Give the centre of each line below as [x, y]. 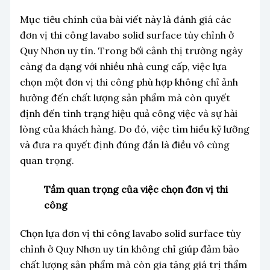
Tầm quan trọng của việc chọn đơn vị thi [136, 189]
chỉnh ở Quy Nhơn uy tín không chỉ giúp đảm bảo [129, 249]
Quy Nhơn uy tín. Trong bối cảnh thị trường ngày [131, 51]
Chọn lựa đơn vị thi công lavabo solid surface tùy [130, 233]
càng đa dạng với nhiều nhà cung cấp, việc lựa [123, 67]
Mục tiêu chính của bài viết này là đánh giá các [125, 20]
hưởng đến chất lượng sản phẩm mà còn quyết [125, 98]
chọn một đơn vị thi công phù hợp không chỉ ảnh [129, 82]
